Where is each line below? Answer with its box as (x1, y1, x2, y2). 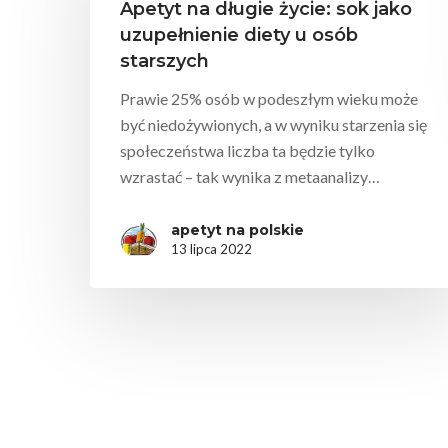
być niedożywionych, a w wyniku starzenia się (120, 114, 427, 134)
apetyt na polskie (171, 220, 304, 239)
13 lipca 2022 (171, 240, 252, 257)
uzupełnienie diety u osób (120, 23, 358, 46)
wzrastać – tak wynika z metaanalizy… (120, 166, 380, 186)
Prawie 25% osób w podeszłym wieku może (120, 88, 418, 108)
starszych (120, 49, 209, 72)
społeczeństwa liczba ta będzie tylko (120, 140, 375, 160)
